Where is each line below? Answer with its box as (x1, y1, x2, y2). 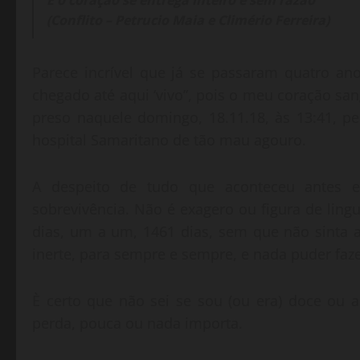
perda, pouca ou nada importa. (32, 313, 243, 333)
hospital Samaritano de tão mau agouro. (32, 130, 306, 150)
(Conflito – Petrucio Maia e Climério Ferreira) (47, 11, 330, 30)
